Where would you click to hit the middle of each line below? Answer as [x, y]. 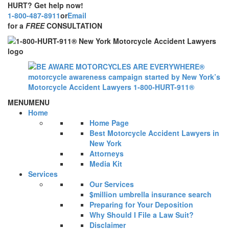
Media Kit [106, 164]
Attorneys [107, 153]
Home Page [109, 123]
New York [106, 143]
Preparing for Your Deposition [141, 204]
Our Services [112, 184]
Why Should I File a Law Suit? [142, 215]
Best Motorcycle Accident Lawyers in [154, 133]
